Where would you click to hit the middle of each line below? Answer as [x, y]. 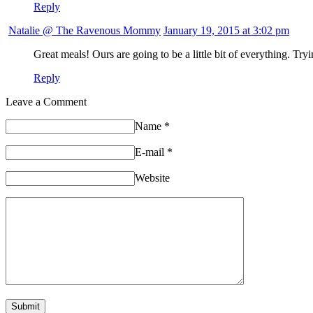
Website [152, 178]
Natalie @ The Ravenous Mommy [85, 31]
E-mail [151, 152]
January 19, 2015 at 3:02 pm [226, 31]
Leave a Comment [46, 102]
